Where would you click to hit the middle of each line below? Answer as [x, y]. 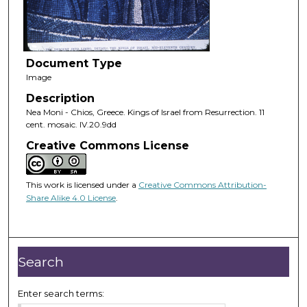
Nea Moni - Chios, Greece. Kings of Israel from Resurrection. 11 [145, 112]
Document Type [74, 63]
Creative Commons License [107, 146]
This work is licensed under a [82, 185]
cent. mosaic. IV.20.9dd [71, 124]
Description [60, 98]
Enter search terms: [61, 293]
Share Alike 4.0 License [71, 198]
